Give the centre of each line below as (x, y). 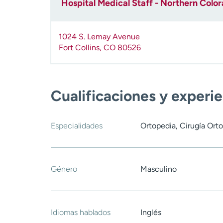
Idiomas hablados (81, 213)
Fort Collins (79, 48)
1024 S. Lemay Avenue (99, 37)
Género (64, 169)
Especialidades (77, 126)
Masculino (159, 169)
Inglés (151, 213)
